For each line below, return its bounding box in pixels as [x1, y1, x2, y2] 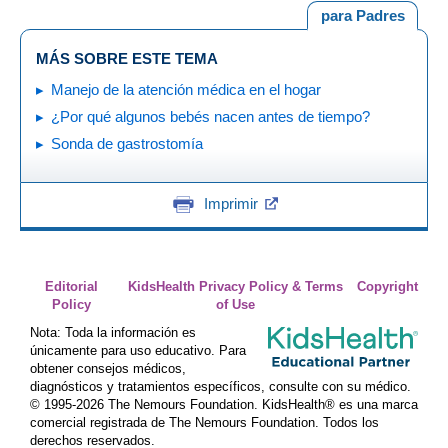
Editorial [45, 280, 99, 294]
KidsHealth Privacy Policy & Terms [127, 280, 343, 294]
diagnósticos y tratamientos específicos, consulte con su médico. [30, 380, 411, 394]
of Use [215, 298, 255, 312]
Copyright [357, 280, 418, 294]
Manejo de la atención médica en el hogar [51, 80, 321, 98]
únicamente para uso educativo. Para [30, 344, 246, 358]
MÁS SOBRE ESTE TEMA [36, 49, 218, 67]
